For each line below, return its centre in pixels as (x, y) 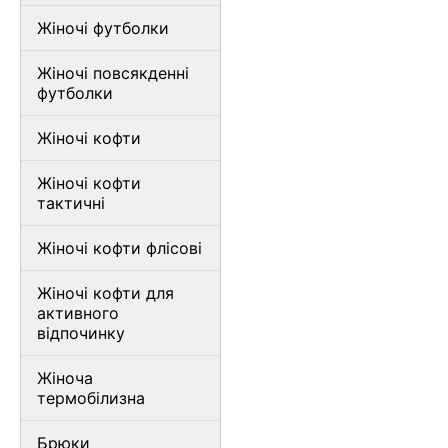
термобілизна (91, 398)
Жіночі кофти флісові (119, 248)
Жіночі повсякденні (113, 73)
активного (78, 313)
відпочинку (81, 333)
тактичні (71, 203)
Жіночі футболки (103, 28)
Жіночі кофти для (105, 293)
